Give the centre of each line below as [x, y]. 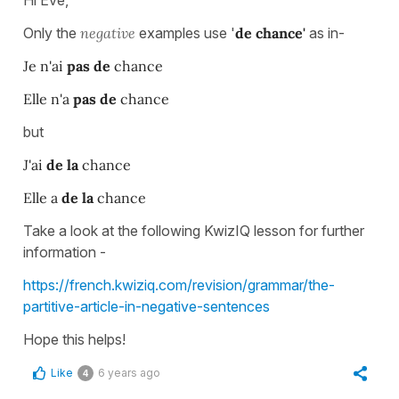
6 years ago [129, 373]
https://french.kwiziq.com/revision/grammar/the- [179, 285]
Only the [52, 33]
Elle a [42, 198]
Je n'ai [45, 66]
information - [65, 252]
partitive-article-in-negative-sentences [147, 307]
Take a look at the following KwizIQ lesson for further [194, 231]
